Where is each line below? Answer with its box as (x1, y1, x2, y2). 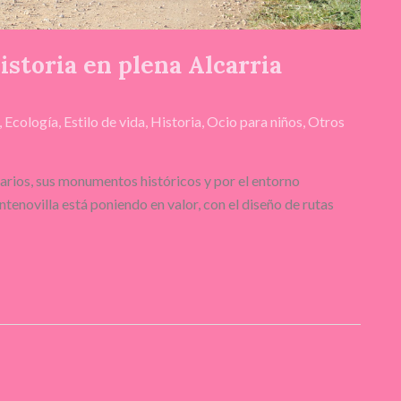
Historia (150, 112, 201, 130)
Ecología (4, 112, 58, 130)
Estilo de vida (64, 112, 145, 130)
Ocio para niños (207, 112, 303, 130)
